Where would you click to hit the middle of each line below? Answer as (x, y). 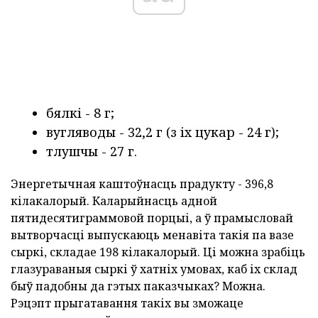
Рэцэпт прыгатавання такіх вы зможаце (127, 303)
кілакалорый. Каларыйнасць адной (114, 201)
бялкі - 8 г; (80, 113)
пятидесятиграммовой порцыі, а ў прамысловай (152, 218)
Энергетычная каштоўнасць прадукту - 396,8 (142, 184)
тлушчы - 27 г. (92, 152)
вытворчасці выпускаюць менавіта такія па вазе (152, 235)
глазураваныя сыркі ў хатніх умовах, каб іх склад (154, 269)
